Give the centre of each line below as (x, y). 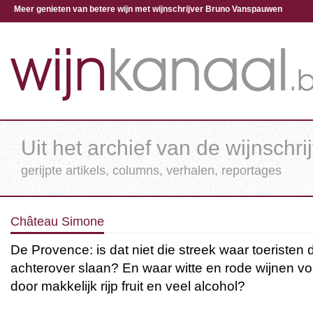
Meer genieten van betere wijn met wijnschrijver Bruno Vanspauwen (148, 9)
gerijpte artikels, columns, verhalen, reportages (151, 170)
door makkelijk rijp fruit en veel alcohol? (128, 286)
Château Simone (57, 221)
